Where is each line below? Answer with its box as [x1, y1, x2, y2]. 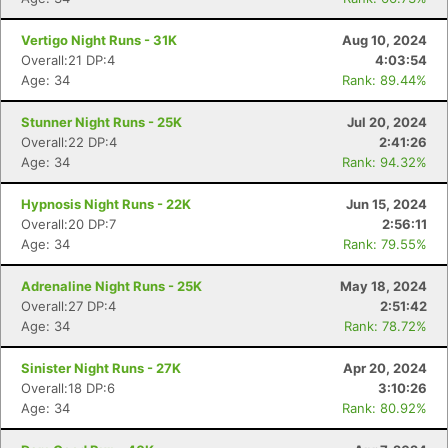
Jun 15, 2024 [346, 196, 427, 212]
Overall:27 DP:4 [21, 298, 116, 314]
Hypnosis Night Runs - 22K [21, 196, 191, 212]
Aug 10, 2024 [342, 32, 427, 48]
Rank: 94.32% [342, 154, 427, 170]
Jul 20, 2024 [347, 114, 427, 130]
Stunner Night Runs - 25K [21, 114, 182, 130]
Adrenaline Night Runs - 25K [21, 278, 202, 294]
